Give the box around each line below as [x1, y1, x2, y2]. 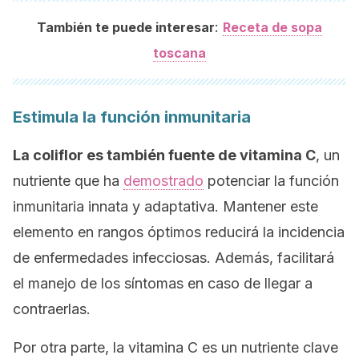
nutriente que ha [13, 172, 123, 189]
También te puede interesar [37, 19, 215, 35]
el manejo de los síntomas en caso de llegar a [13, 275, 313, 292]
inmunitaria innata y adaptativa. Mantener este [13, 198, 318, 215]
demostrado [123, 172, 204, 189]
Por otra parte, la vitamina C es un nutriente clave [13, 339, 338, 356]
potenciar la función [204, 172, 339, 189]
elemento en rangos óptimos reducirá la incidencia [13, 224, 345, 240]
